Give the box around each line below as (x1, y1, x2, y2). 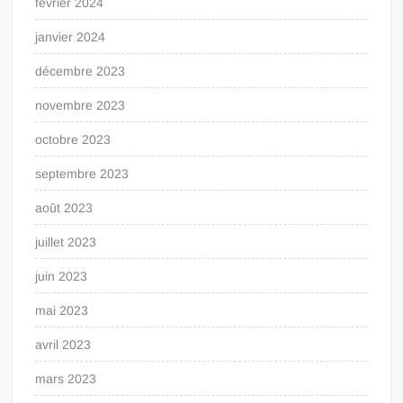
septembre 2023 (35, 166, 130, 181)
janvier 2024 (35, 29, 106, 44)
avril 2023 (35, 336, 92, 352)
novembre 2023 (35, 97, 126, 112)
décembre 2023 (35, 63, 126, 78)
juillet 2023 (35, 234, 97, 249)
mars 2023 (35, 371, 97, 386)
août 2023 (35, 200, 94, 215)
